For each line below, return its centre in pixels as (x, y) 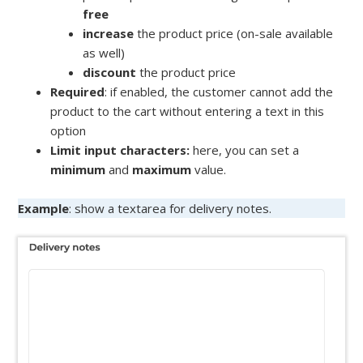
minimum (80, 170)
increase (110, 34)
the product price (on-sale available (235, 34)
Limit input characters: (120, 150)
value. (211, 170)
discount (111, 73)
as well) (104, 53)
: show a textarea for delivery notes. (171, 209)
